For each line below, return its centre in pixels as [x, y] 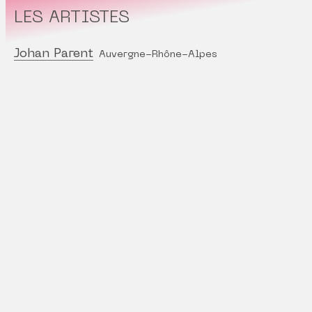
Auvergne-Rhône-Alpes [158, 55]
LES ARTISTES [72, 18]
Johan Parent [54, 54]
